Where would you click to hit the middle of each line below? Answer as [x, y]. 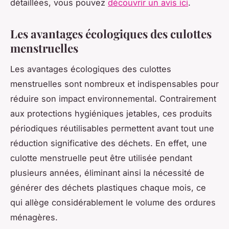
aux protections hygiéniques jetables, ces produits [111, 113]
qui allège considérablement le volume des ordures [113, 202]
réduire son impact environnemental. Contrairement [113, 98]
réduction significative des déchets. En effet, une [109, 143]
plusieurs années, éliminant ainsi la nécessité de [107, 173]
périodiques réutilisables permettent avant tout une [112, 128]
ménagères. [34, 217]
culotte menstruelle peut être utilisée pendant [101, 158]
